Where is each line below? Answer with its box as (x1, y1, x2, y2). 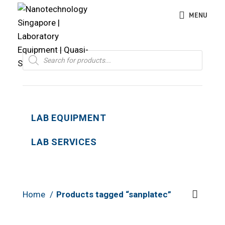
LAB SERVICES (31, 137, 97, 147)
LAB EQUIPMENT (31, 113, 106, 123)
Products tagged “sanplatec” (56, 189, 171, 199)
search (22, 57, 48, 67)
